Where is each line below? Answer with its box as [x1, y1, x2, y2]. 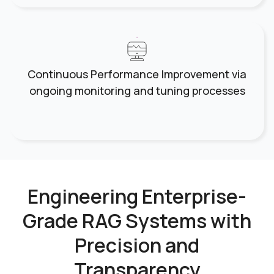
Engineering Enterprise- [28, 183, 246, 210]
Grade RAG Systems [23, 207, 210, 235]
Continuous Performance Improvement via [28, 67, 246, 82]
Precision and [75, 232, 199, 259]
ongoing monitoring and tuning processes [29, 83, 245, 98]
